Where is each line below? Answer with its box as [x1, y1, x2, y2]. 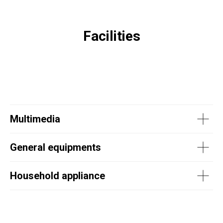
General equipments [10, 141, 101, 154]
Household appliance [10, 170, 105, 182]
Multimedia [10, 113, 60, 125]
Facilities [83, 28, 140, 45]
